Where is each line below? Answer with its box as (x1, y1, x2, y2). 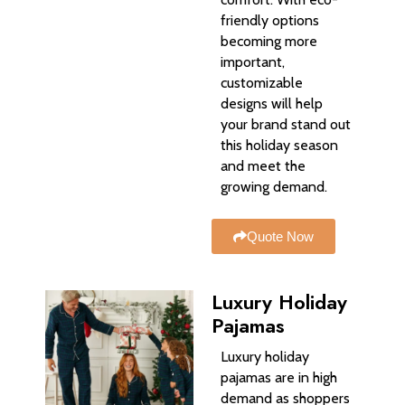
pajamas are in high (221, 369, 337, 387)
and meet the (221, 157, 306, 175)
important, (221, 53, 285, 71)
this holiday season (221, 137, 338, 155)
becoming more (221, 33, 317, 51)
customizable (221, 74, 303, 92)
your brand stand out (221, 116, 351, 134)
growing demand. (221, 178, 327, 196)
